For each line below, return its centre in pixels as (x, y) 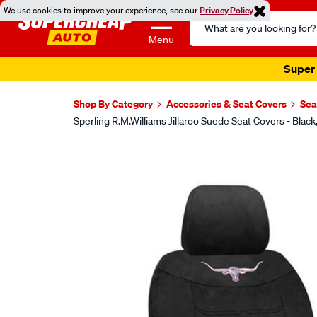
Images (105, 158)
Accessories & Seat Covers (226, 104)
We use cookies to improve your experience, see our (102, 10)
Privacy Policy (226, 10)
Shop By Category (113, 104)
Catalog (208, 35)
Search (207, 18)
